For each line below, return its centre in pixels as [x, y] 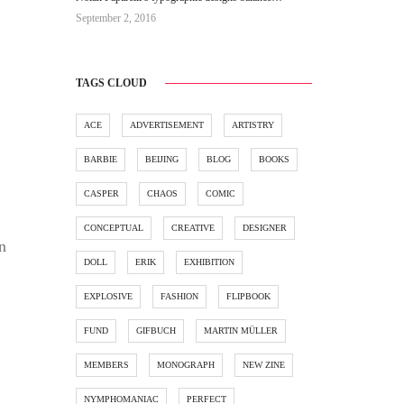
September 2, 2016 [115, 18]
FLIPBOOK [248, 297]
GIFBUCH [156, 331]
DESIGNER [264, 228]
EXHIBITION [209, 262]
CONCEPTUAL [113, 228]
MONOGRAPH [185, 365]
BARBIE [100, 160]
